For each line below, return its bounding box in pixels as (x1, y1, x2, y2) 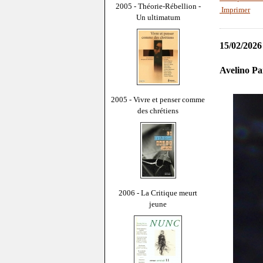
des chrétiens (137, 106, 178, 115)
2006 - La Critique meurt (119, 188, 197, 197)
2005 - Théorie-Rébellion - (115, 1, 201, 11)
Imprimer (220, 6, 250, 15)
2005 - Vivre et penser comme (111, 95, 205, 104)
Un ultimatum (136, 12, 180, 22)
